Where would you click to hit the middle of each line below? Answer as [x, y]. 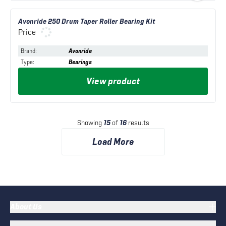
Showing [89, 123]
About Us [26, 207]
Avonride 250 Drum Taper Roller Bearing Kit [87, 21]
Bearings [80, 62]
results [138, 123]
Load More [113, 142]
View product [113, 81]
